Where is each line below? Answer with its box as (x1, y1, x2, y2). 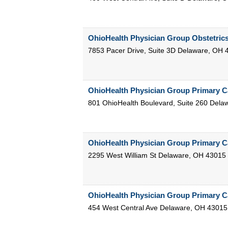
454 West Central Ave (88, 204, 158, 212)
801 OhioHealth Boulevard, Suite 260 (88, 99, 208, 107)
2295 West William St (88, 151, 156, 160)
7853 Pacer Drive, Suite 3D (88, 46, 176, 55)
